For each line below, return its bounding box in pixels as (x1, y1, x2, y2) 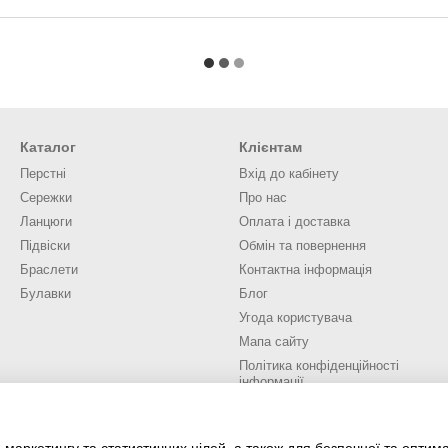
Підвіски (20, 238, 70, 253)
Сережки (20, 190, 72, 205)
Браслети (20, 262, 78, 277)
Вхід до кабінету (239, 166, 339, 181)
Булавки (20, 286, 71, 301)
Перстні (20, 166, 66, 181)
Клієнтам (239, 139, 302, 155)
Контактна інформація (239, 262, 372, 277)
